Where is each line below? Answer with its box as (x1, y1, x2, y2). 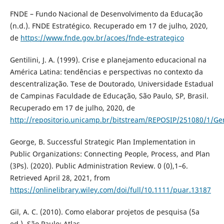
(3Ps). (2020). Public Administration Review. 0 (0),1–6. (9, 161, 188, 171)
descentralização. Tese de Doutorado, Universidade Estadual (9, 79, 213, 89)
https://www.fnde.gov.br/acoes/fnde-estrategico (20, 33, 184, 43)
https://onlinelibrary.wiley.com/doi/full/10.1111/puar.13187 (9, 185, 211, 195)
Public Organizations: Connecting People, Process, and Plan (9, 149, 210, 159)
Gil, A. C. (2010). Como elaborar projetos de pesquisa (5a (9, 207, 199, 217)
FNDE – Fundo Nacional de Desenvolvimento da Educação (9, 9, 202, 19)
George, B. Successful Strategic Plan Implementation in (9, 137, 195, 147)
